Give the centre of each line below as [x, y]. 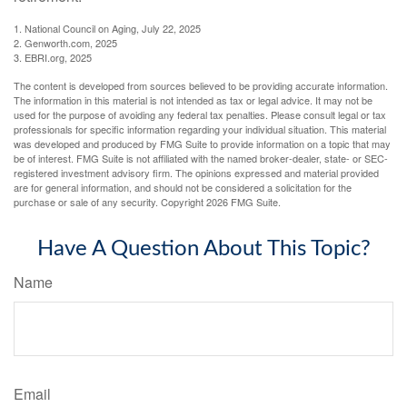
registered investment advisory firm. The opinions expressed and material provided [196, 172]
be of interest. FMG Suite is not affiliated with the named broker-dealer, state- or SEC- [201, 158]
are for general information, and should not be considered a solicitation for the [183, 187]
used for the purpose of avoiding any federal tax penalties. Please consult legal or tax [200, 114]
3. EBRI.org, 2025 [53, 57]
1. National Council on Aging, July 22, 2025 [107, 28]
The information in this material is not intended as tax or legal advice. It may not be [193, 99]
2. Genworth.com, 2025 [65, 42]
